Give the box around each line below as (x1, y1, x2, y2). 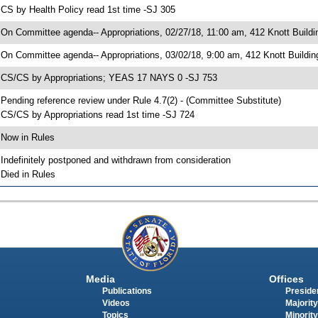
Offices (268, 273, 304, 285)
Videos (102, 299, 130, 308)
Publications (102, 287, 152, 296)
